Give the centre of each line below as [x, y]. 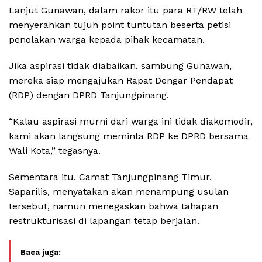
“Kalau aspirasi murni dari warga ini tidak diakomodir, [131, 122]
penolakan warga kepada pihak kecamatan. [107, 40]
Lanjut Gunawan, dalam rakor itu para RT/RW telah [125, 11]
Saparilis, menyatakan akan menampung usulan [119, 192]
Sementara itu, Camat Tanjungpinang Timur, [110, 177]
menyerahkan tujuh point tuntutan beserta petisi [120, 25]
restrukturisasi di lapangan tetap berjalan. [104, 221]
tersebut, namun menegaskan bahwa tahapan [113, 206]
